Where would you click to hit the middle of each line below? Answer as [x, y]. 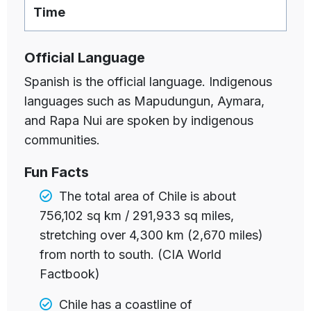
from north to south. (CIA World [131, 254]
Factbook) [70, 274]
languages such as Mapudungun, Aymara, [144, 101]
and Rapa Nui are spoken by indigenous [139, 120]
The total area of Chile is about [148, 196]
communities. [62, 140]
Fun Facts [57, 172]
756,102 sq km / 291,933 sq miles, [137, 215]
